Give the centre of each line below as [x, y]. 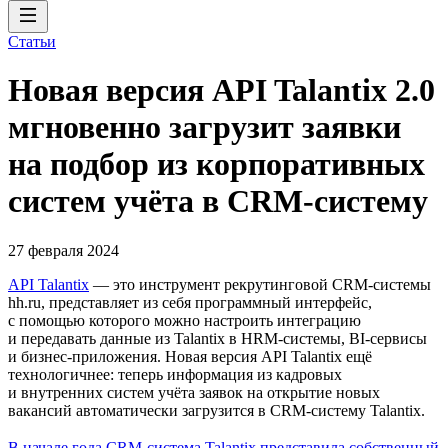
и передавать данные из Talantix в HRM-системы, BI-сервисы [217, 338]
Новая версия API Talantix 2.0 [221, 90]
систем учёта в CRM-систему [218, 201]
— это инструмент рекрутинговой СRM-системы [260, 284]
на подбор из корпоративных [216, 164]
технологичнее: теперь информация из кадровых [175, 374]
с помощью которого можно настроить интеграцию [184, 320]
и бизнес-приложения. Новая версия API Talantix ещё [190, 356]
